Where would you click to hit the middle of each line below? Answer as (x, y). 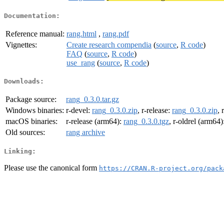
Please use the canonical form (51, 167)
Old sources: (25, 132)
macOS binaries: (31, 121)
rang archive (85, 132)
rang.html (81, 33)
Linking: (20, 151)
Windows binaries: (35, 110)
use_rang (81, 62)
